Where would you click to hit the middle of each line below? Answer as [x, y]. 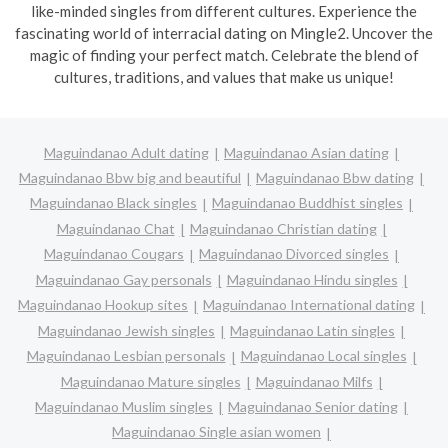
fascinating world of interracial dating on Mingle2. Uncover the [224, 33]
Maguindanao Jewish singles [126, 330]
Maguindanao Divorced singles [294, 254]
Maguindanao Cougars [114, 254]
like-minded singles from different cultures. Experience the [224, 11]
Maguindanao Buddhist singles [307, 203]
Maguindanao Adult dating [126, 152]
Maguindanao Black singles [113, 203]
